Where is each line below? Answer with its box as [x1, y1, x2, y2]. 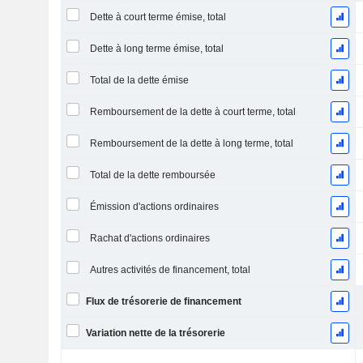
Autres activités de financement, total [89, 264, 250, 275]
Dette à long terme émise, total [89, 43, 224, 54]
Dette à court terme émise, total [89, 11, 226, 23]
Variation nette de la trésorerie [85, 327, 225, 339]
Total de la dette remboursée [89, 169, 216, 181]
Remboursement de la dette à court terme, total [89, 106, 296, 117]
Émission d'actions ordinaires [89, 201, 219, 212]
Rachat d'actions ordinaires [89, 233, 210, 244]
